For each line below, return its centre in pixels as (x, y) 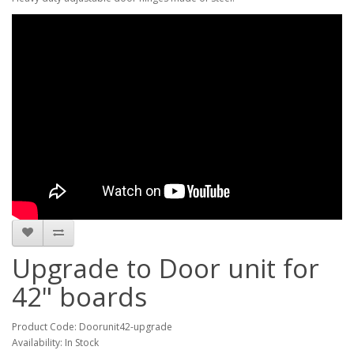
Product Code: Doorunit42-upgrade (92, 326)
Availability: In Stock (55, 342)
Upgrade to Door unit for (166, 268)
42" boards (79, 296)
